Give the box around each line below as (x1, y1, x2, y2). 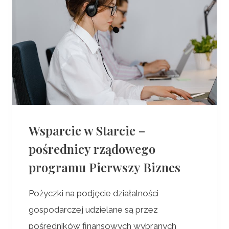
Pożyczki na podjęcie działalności (29, 188, 158, 198)
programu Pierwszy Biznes (29, 158, 180, 175)
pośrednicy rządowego (29, 140, 155, 157)
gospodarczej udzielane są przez (29, 204, 158, 215)
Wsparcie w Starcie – (29, 122, 145, 139)
